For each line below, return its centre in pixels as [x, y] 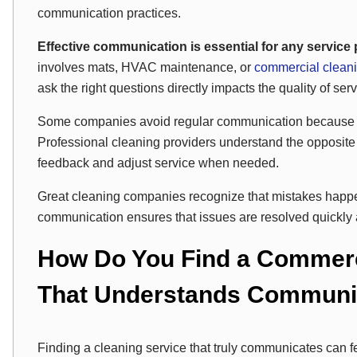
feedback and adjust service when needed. [158, 163]
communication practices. [109, 13]
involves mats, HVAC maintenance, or [146, 67]
